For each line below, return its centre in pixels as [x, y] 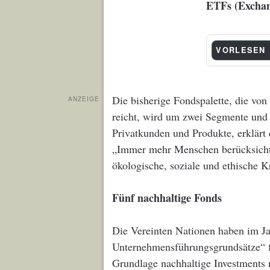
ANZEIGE [84, 99]
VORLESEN [241, 50]
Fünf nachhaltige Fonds [167, 198]
